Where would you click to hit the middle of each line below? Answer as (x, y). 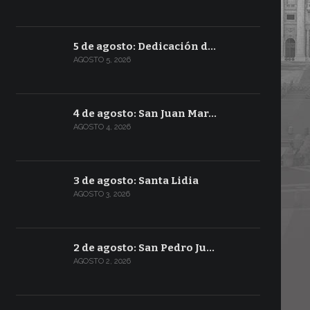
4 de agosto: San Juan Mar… (145, 113)
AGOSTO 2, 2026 (102, 261)
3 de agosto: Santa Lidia (136, 181)
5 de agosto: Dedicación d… (144, 46)
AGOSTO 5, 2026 (102, 60)
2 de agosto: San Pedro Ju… (144, 248)
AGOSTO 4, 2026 (102, 127)
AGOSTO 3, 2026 (101, 194)
